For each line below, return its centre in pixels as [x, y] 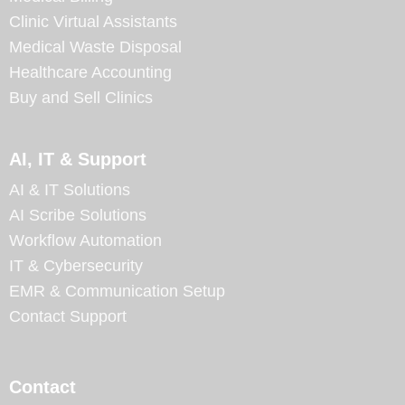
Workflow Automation [85, 240]
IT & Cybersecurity [76, 265]
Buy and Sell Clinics [81, 97]
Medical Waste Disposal [95, 47]
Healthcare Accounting [90, 72]
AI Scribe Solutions [78, 215]
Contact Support [68, 316]
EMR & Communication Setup [117, 291]
